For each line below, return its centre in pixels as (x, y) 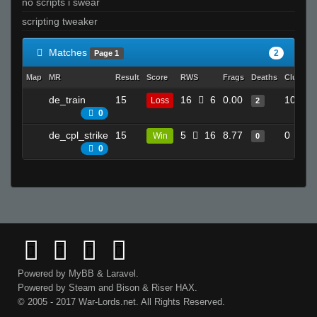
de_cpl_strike (79, 135)
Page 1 (107, 53)
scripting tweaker (60, 21)
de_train (67, 99)
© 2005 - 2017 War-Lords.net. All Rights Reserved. (121, 301)
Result (127, 77)
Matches (68, 52)
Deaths (264, 77)
